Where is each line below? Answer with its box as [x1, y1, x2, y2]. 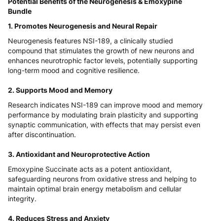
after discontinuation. [8, 130, 76, 139]
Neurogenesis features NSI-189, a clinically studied [8, 37, 173, 45]
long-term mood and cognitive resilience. [8, 66, 140, 75]
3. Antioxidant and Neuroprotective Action [8, 150, 150, 159]
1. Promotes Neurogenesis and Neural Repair [8, 22, 157, 31]
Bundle [8, 7, 32, 16]
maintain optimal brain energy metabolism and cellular [8, 184, 182, 193]
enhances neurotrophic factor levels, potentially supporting [8, 56, 198, 65]
